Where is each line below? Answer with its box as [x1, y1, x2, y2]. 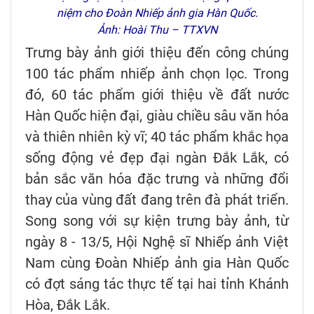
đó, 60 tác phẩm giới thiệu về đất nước [25, 86, 289, 103]
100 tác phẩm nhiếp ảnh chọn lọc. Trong [25, 64, 289, 82]
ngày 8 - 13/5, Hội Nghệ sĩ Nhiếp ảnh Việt [25, 233, 289, 250]
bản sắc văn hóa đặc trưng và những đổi [25, 170, 289, 187]
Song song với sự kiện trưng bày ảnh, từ [25, 212, 289, 229]
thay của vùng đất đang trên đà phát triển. [25, 191, 289, 208]
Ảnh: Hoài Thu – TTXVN [97, 22, 217, 36]
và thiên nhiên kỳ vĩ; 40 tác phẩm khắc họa [25, 128, 289, 145]
